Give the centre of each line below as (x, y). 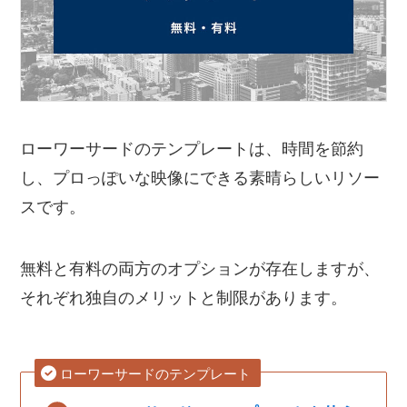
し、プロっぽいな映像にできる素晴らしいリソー (200, 178)
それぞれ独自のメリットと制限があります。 (184, 298)
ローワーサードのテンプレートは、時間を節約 (192, 149)
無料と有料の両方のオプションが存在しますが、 (200, 268)
